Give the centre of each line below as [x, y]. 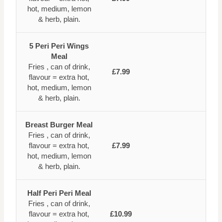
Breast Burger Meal [59, 124]
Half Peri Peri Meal [59, 193]
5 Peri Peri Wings [59, 46]
